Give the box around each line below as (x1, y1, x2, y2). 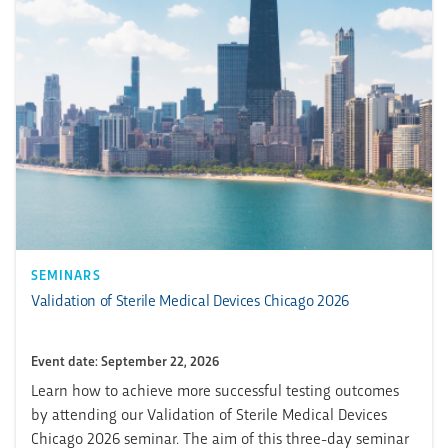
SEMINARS (31, 264, 101, 284)
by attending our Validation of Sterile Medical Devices (31, 402, 387, 424)
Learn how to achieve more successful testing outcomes (31, 378, 399, 400)
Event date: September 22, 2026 (31, 350, 219, 370)
